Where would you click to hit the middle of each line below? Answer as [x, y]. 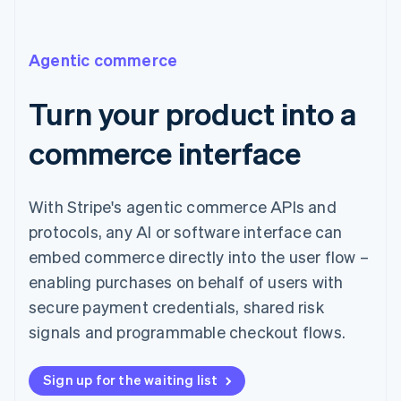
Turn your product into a [192, 114]
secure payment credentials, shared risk [176, 307]
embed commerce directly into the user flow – [199, 257]
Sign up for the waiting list [131, 380]
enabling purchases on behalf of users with [186, 282]
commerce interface [165, 153]
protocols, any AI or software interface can [186, 232]
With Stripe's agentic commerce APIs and [183, 207]
